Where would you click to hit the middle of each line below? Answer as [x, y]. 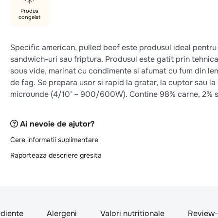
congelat [30, 17]
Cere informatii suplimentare [54, 139]
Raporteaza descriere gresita [56, 155]
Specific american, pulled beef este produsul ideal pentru [113, 47]
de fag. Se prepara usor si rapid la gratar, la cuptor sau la [113, 82]
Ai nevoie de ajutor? [57, 124]
